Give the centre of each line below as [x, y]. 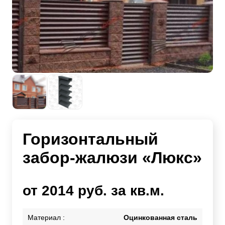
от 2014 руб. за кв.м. [93, 191]
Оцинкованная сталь [160, 218]
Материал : [46, 218]
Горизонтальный [90, 139]
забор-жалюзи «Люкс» [112, 158]
